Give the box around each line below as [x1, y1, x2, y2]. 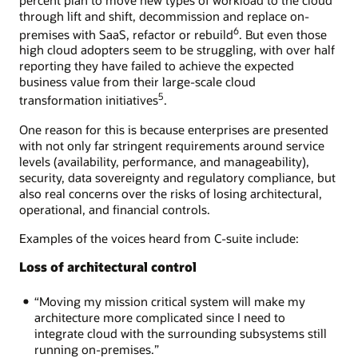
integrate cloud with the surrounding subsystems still [34, 325, 327, 342]
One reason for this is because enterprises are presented [19, 121, 328, 137]
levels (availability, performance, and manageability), [19, 153, 309, 169]
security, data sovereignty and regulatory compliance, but [19, 169, 336, 185]
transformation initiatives [19, 92, 158, 109]
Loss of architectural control [19, 258, 197, 276]
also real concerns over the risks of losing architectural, [19, 185, 322, 201]
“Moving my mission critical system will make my [34, 293, 305, 310]
